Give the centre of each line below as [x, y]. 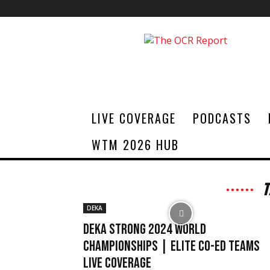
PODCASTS [222, 118]
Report [201, 67]
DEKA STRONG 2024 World [145, 229]
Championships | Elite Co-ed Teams [171, 246]
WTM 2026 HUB [135, 145]
